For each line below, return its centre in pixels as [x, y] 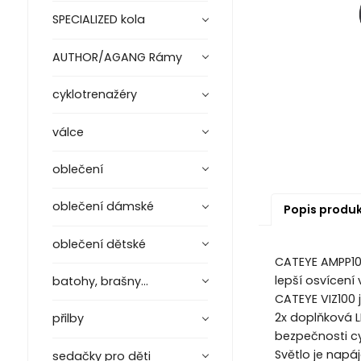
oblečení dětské [99, 244]
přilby [68, 319]
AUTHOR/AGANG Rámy [117, 57]
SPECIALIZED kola [98, 20]
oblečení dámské [103, 207]
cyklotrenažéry [94, 95]
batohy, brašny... [100, 282]
